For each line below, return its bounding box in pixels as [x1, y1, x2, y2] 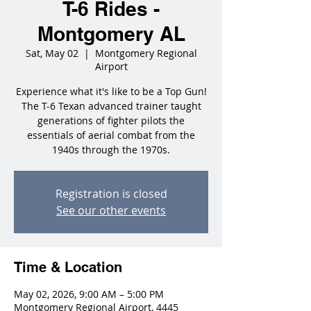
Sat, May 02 [25, 47, 78, 60]
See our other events [56, 203, 166, 218]
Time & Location [14, 259, 122, 276]
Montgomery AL [37, 22, 185, 45]
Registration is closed [55, 186, 167, 201]
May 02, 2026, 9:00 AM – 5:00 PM [14, 287, 164, 301]
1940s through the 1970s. [52, 143, 170, 156]
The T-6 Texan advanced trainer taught [21, 99, 201, 112]
